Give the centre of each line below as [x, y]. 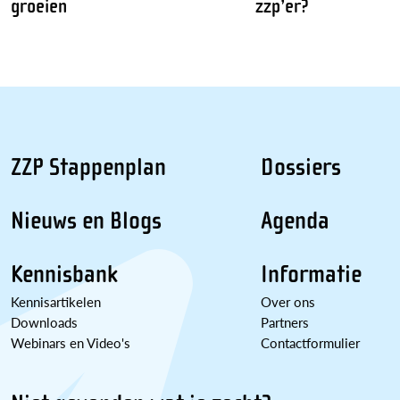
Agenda [295, 220]
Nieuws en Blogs [86, 220]
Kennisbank [64, 274]
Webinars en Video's [71, 342]
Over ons [288, 301]
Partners [285, 321]
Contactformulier [310, 342]
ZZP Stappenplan [88, 167]
